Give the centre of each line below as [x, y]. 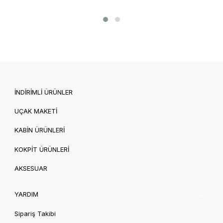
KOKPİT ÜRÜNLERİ [42, 149]
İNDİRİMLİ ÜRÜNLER [44, 92]
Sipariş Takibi [35, 214]
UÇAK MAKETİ [36, 111]
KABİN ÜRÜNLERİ [40, 130]
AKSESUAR [31, 169]
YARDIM [26, 195]
